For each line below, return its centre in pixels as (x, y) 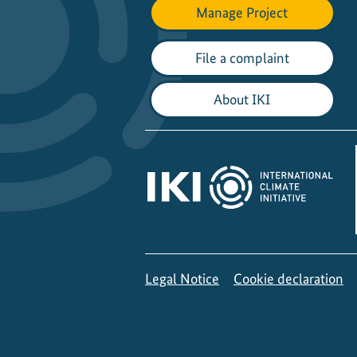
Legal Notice (182, 279)
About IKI (242, 100)
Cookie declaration (288, 279)
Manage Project (242, 12)
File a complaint (242, 57)
